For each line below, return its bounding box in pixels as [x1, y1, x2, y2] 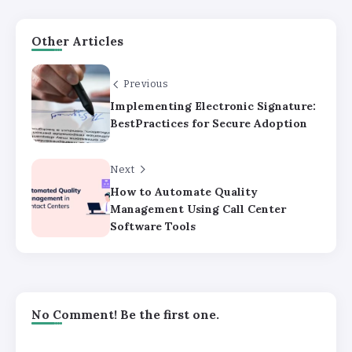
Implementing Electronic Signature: [110, 99, 316, 114]
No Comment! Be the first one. [31, 307, 219, 323]
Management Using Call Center [110, 202, 286, 217]
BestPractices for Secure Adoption [110, 116, 307, 131]
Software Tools [110, 219, 196, 234]
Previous [123, 78, 168, 90]
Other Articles [31, 34, 123, 49]
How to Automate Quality [110, 185, 258, 200]
